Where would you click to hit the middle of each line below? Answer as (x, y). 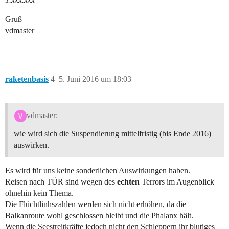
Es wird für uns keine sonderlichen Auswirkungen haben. (98, 170)
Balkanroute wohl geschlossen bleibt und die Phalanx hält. (99, 215)
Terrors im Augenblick (177, 181)
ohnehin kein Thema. (39, 193)
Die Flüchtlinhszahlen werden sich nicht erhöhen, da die (96, 204)
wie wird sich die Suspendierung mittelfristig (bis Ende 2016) (112, 133)
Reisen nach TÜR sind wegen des (61, 181)
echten (128, 181)
